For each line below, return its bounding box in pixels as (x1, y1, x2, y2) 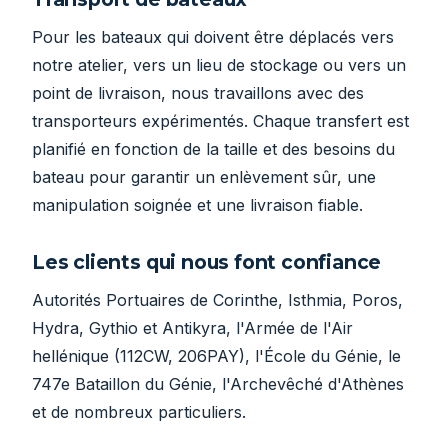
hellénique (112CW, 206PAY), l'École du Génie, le (32, 346, 401, 367)
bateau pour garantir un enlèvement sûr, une (32, 167, 376, 188)
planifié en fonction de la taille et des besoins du (32, 139, 395, 160)
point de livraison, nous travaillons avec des (32, 83, 364, 104)
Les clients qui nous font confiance (32, 250, 382, 275)
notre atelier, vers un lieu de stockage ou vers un (32, 55, 406, 76)
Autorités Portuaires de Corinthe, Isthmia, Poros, (32, 290, 403, 311)
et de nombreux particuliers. (32, 402, 246, 423)
